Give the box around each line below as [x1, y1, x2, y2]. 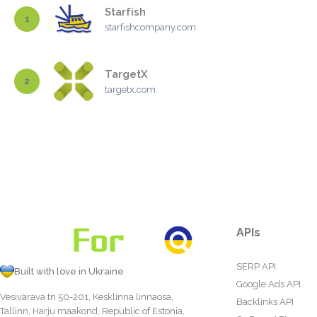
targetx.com [105, 84, 156, 95]
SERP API [236, 261, 277, 272]
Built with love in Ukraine [14, 266, 124, 277]
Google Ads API [236, 279, 301, 289]
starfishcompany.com [105, 22, 196, 33]
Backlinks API [236, 296, 294, 307]
